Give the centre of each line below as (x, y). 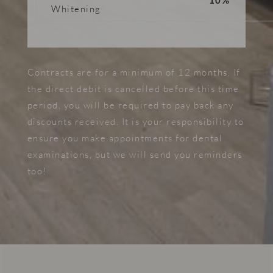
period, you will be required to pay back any (130, 105)
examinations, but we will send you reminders (135, 155)
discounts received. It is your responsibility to (136, 122)
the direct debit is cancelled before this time (133, 89)
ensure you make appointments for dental (125, 138)
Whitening (76, 9)
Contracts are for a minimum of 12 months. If (134, 73)
